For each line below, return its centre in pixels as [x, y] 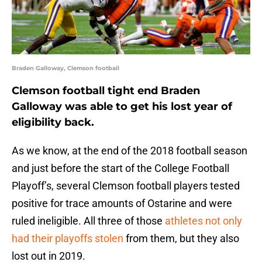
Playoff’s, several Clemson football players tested [126, 186]
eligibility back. [53, 123]
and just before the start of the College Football [120, 168]
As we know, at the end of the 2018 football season [130, 151]
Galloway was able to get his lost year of [122, 107]
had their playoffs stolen [68, 239]
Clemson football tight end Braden [106, 91]
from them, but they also [181, 239]
